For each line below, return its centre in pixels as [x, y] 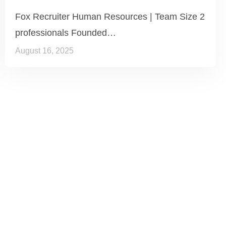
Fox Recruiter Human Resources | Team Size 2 [110, 16]
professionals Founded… [66, 33]
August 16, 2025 [44, 50]
